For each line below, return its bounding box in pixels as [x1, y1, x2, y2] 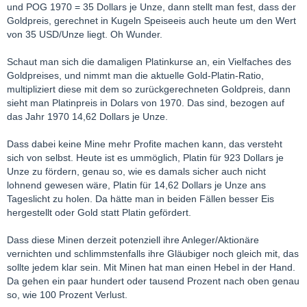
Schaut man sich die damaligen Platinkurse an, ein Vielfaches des [7, 56, 291, 67]
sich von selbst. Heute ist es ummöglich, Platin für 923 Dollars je [7, 151, 284, 163]
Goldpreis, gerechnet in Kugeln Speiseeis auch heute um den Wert [7, 14, 296, 26]
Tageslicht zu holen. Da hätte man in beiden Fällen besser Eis [7, 193, 274, 204]
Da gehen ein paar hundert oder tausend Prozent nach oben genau [7, 275, 299, 286]
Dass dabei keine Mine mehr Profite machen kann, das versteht [7, 138, 282, 149]
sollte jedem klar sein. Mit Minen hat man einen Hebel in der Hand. [7, 261, 295, 273]
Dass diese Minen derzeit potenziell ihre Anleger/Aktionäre [7, 234, 259, 245]
